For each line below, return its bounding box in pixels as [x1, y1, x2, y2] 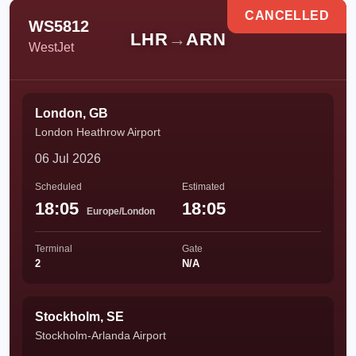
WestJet [29, 41, 74, 54]
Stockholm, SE [35, 310, 124, 323]
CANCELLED [245, 9, 329, 22]
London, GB [35, 106, 108, 120]
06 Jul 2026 [35, 152, 101, 165]
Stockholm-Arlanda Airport [35, 329, 166, 342]
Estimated [182, 181, 225, 192]
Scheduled [35, 181, 82, 192]
